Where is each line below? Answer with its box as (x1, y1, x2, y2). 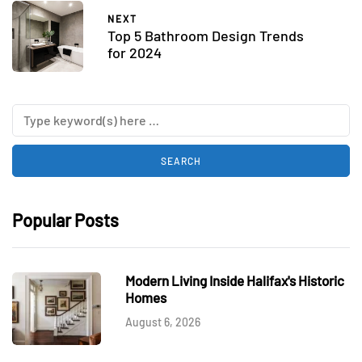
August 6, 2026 (125, 314, 200, 329)
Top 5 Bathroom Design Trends (107, 27, 304, 45)
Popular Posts (12, 208, 119, 230)
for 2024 (107, 44, 162, 62)
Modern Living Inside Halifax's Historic (125, 271, 344, 288)
